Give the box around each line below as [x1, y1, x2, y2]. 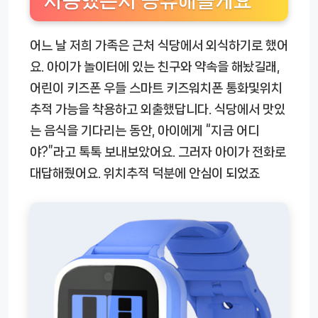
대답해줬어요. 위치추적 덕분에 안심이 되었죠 [30, 167, 260, 180]
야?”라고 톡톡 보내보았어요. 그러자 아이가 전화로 [30, 146, 286, 159]
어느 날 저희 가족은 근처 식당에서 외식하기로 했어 [30, 39, 288, 53]
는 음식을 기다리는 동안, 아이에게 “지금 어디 [30, 124, 259, 138]
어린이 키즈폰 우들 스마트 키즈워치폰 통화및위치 [30, 82, 283, 95]
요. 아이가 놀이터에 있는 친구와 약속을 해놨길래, [30, 60, 280, 74]
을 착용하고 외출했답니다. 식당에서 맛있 [78, 103, 285, 116]
